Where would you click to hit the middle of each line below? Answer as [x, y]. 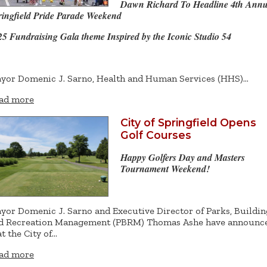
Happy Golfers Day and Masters [183, 157]
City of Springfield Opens [188, 123]
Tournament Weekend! [165, 168]
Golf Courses [156, 135]
